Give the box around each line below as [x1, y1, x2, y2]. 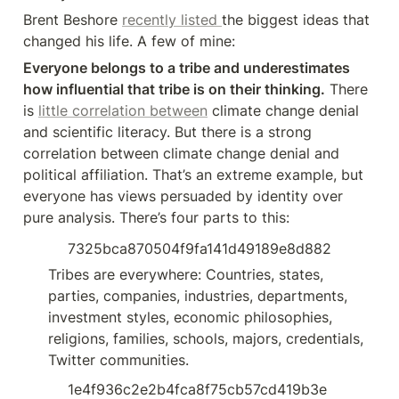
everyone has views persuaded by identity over [23, 187, 343, 205]
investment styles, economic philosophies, [48, 308, 332, 326]
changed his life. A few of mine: [23, 32, 235, 50]
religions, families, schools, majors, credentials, [48, 330, 363, 347]
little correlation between [38, 102, 208, 119]
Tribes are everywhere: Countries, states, [48, 265, 323, 283]
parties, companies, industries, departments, [48, 287, 347, 305]
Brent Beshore [23, 11, 122, 28]
